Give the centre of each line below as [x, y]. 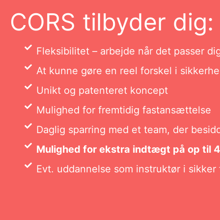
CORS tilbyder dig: [112, 22]
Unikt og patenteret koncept [102, 90]
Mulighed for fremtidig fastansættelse [124, 110]
